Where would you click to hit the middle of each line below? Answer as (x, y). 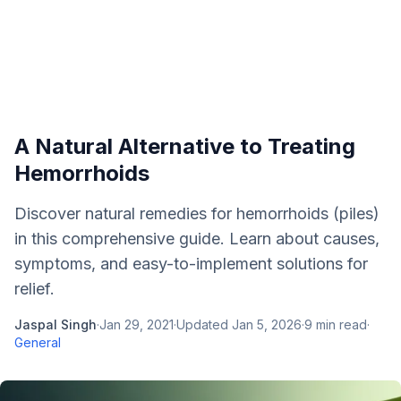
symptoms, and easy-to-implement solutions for (191, 264)
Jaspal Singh (55, 324)
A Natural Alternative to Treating (185, 146)
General (38, 342)
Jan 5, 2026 (267, 324)
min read (340, 324)
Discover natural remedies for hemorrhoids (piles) (197, 213)
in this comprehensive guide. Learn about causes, (197, 239)
